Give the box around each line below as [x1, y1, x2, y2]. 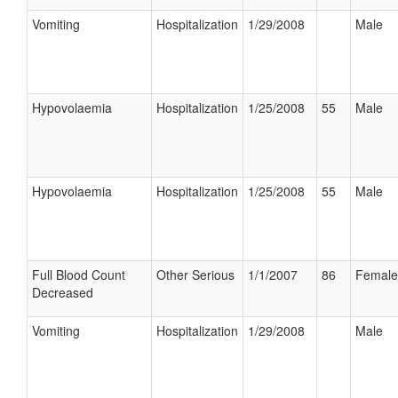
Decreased [32, 283, 93, 301]
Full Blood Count [32, 266, 125, 283]
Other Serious [156, 266, 235, 283]
